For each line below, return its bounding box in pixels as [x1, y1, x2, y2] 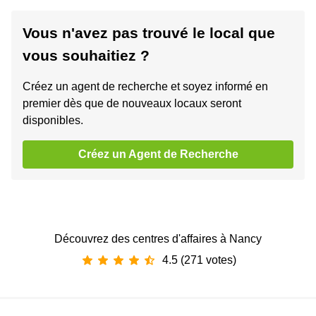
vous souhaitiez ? [23, 47, 150, 64]
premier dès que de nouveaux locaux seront [23, 97, 241, 110]
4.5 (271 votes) [162, 254, 236, 267]
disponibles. [23, 114, 83, 127]
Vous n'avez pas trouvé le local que [23, 25, 275, 42]
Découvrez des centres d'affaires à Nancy [54, 233, 262, 245]
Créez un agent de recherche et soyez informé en [23, 80, 268, 93]
